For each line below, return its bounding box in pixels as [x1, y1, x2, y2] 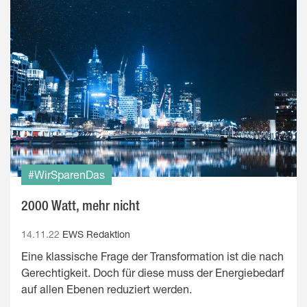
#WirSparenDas [28, 168, 105, 182]
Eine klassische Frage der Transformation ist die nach [21, 249, 284, 263]
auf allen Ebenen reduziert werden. [21, 282, 192, 296]
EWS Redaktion [62, 228, 130, 241]
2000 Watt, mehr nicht [21, 197, 140, 214]
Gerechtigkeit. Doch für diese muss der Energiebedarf [21, 266, 284, 280]
